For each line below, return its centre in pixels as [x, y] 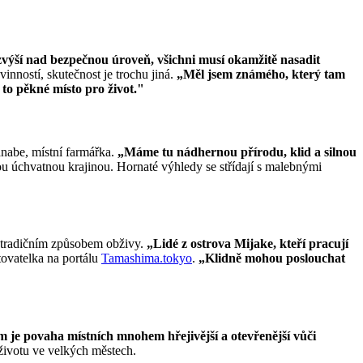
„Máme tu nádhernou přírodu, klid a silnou [237, 152]
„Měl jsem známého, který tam [261, 75]
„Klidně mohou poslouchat [270, 258]
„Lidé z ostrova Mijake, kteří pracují [248, 244]
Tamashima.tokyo [147, 258]
